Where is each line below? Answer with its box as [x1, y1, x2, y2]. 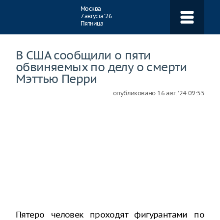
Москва [81, 5, 101, 12]
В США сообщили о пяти [16, 48, 151, 62]
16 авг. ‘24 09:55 [157, 89, 204, 97]
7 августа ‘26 [81, 12, 112, 20]
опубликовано [112, 89, 158, 97]
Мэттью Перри [16, 71, 97, 86]
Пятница [81, 20, 104, 27]
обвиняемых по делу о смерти [16, 59, 187, 74]
